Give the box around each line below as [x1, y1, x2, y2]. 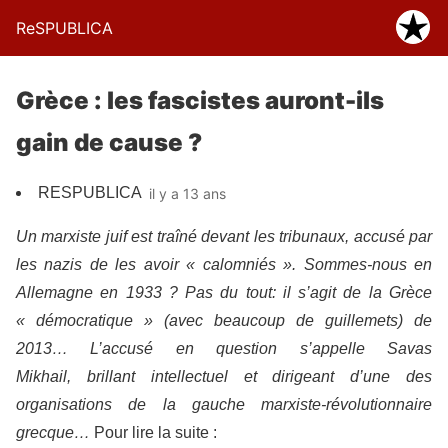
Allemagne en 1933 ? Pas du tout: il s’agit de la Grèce [16, 284, 432, 301]
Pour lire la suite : [90, 424, 217, 441]
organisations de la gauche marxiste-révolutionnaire [16, 396, 432, 413]
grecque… [16, 424, 90, 441]
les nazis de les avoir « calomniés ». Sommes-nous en [16, 256, 432, 273]
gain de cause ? [16, 128, 202, 157]
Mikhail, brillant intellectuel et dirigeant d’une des [16, 368, 432, 385]
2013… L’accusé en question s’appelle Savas [16, 340, 432, 357]
